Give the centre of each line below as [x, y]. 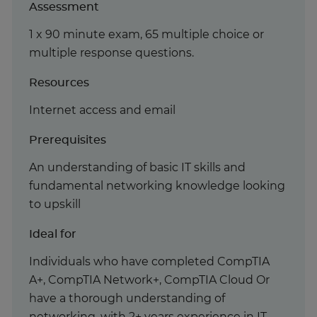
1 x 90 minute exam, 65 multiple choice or [146, 34]
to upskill [56, 204]
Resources [59, 82]
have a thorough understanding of [127, 298]
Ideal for [53, 234]
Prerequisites [68, 140]
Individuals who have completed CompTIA [149, 261]
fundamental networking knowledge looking [157, 186]
